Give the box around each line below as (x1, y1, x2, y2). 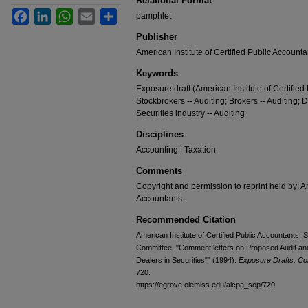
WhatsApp (73, 9, 111, 19)
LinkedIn (51, 9, 83, 19)
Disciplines (136, 129, 184, 140)
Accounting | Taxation (136, 145, 216, 155)
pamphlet (136, 11, 171, 21)
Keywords (136, 68, 178, 78)
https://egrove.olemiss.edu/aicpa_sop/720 (136, 280, 275, 289)
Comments (136, 166, 182, 176)
